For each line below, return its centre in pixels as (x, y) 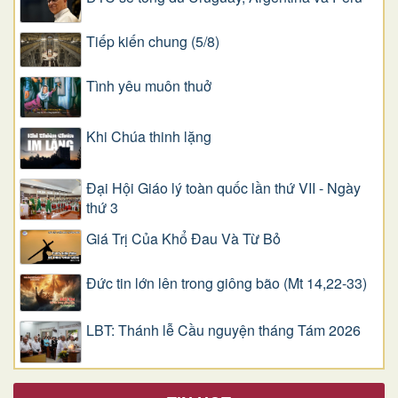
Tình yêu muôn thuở (149, 86)
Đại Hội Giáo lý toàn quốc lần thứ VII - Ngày (223, 187)
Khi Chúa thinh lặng (149, 137)
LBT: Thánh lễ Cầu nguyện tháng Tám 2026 (223, 330)
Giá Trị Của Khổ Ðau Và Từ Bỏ (183, 239)
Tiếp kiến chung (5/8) (153, 41)
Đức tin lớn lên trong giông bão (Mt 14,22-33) (227, 283)
